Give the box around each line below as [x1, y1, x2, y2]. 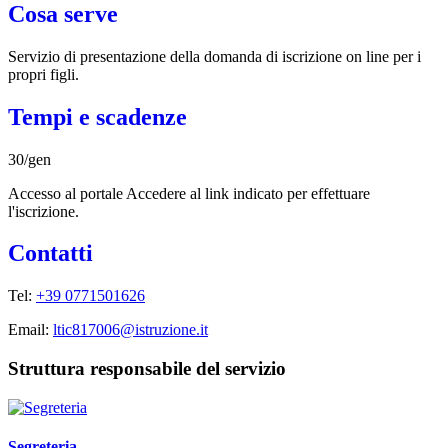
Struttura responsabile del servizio [8, 358, 286, 380]
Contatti [8, 240, 93, 267]
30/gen [8, 150, 51, 168]
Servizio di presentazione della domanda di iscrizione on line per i [8, 47, 421, 65]
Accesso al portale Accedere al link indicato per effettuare [8, 184, 370, 202]
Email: [8, 321, 53, 339]
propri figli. [8, 65, 79, 83]
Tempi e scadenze [8, 103, 187, 130]
